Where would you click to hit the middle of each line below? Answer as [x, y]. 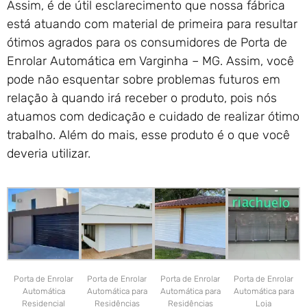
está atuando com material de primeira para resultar [152, 24]
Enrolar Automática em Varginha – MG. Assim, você [150, 61]
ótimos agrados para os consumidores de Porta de [147, 43]
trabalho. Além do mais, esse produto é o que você [148, 135]
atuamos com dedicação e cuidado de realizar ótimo [153, 117]
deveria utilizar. [49, 154]
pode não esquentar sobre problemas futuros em [144, 80]
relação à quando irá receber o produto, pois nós [142, 98]
